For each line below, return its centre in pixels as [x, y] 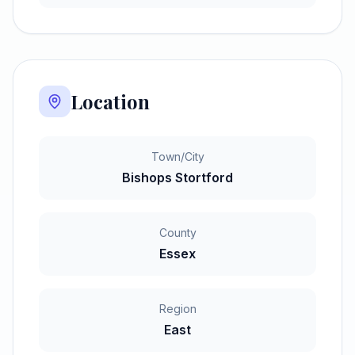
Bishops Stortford [177, 177]
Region [177, 309]
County [177, 233]
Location [110, 101]
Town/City [177, 157]
